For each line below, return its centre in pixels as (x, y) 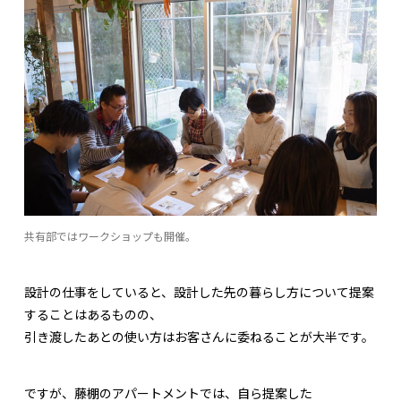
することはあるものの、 (93, 314)
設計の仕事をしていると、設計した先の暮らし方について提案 (199, 291)
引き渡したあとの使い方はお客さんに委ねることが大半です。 (199, 336)
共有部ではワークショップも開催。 (110, 235)
